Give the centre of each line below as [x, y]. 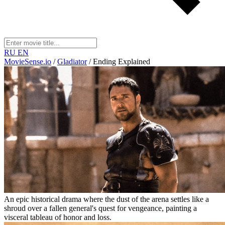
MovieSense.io [28, 62]
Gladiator [72, 62]
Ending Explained [122, 62]
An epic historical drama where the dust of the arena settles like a [106, 199]
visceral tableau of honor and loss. [58, 217]
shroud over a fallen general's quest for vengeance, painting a [100, 208]
